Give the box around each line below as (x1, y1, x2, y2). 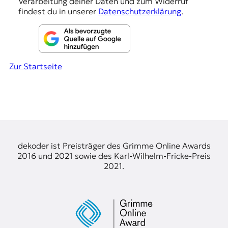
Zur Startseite (9, 61, 62, 71)
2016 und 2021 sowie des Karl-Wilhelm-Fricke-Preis (17, 150, 211, 161)
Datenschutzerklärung (98, 6, 181, 16)
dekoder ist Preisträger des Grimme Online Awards (17, 140, 211, 151)
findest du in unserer (18, 6, 98, 16)
